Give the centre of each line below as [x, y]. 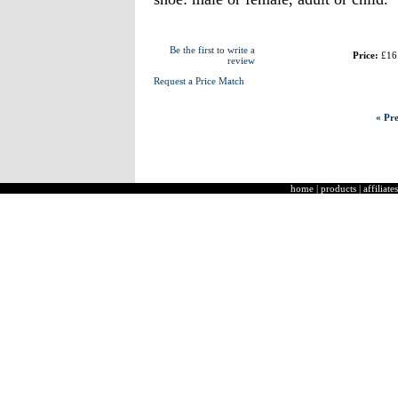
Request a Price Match [199, 81]
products [338, 188]
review [241, 60]
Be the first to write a [212, 50]
